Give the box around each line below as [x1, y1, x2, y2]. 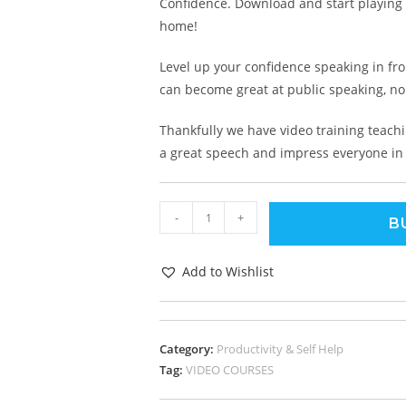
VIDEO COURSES [186, 362, 274, 378]
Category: [159, 341, 217, 357]
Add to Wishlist [182, 263, 274, 280]
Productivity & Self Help [217, 341, 343, 357]
